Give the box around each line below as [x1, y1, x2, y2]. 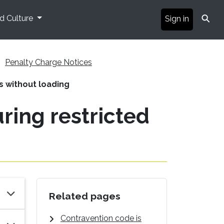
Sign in [165, 13, 189, 23]
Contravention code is [60, 213, 141, 223]
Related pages [49, 190, 120, 201]
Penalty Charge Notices [5, 57, 92, 67]
